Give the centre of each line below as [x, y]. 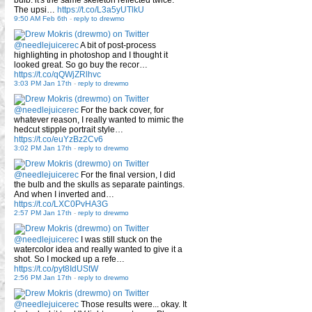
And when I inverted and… [64, 194]
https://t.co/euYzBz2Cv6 [58, 139]
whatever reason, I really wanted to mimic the [99, 119]
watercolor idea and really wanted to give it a [98, 249]
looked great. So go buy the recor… [81, 64]
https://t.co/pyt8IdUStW [56, 268]
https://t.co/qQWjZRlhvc [57, 74]
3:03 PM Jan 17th [43, 83]
